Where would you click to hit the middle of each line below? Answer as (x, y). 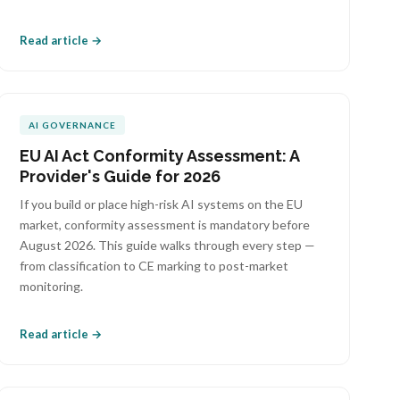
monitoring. (52, 286)
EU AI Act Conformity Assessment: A (160, 156)
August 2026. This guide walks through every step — (168, 245)
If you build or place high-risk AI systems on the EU (162, 204)
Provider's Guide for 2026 (121, 176)
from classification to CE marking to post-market (154, 266)
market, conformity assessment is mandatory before (165, 225)
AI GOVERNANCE (73, 125)
